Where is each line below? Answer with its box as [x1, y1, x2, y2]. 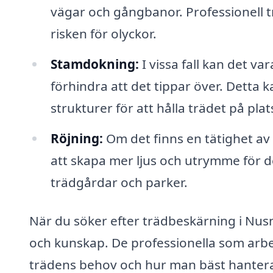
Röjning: [50, 129, 103, 147]
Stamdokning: [50, 55, 139, 73]
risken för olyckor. [50, 24, 157, 42]
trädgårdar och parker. [50, 173, 188, 191]
